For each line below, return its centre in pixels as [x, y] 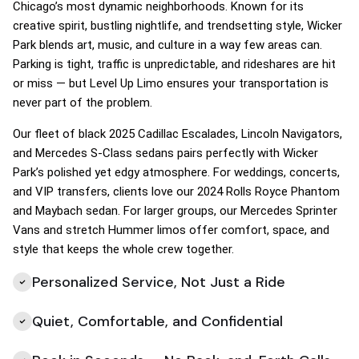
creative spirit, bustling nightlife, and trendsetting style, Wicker [177, 26]
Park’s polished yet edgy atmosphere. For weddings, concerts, [176, 172]
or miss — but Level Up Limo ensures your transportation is [171, 83]
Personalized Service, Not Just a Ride [159, 282]
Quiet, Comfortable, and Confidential [157, 321]
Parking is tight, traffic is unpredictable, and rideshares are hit [174, 64]
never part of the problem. [83, 103]
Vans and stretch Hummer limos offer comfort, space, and [171, 230]
